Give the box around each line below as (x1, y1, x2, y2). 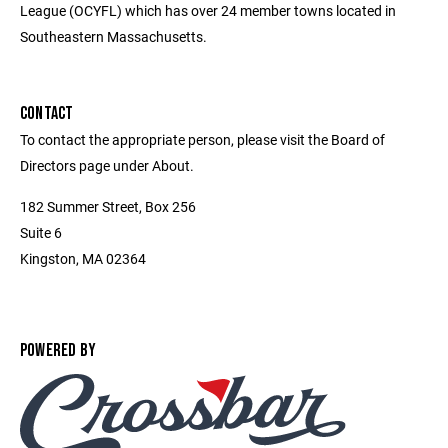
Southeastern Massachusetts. (20, 27, 207, 46)
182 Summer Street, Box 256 (20, 197, 196, 216)
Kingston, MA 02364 (20, 249, 146, 268)
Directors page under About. (20, 156, 194, 175)
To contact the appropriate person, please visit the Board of (20, 130, 385, 149)
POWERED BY (20, 340, 97, 361)
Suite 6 (20, 223, 62, 242)
